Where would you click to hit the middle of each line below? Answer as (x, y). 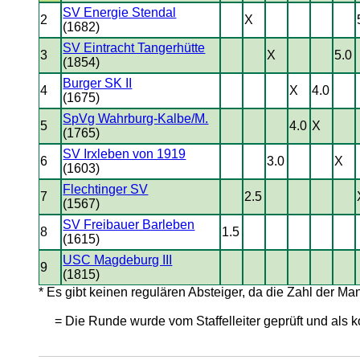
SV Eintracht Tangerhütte (134, 48)
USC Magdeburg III (118, 260)
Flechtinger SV (106, 189)
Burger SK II (98, 83)
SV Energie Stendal (120, 12)
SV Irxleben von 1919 (125, 154)
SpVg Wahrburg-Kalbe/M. (136, 119)
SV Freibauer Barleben (129, 225)
